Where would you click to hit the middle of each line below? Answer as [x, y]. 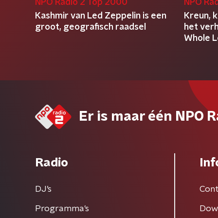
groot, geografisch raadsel [91, 27]
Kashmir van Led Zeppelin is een [101, 16]
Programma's [62, 209]
